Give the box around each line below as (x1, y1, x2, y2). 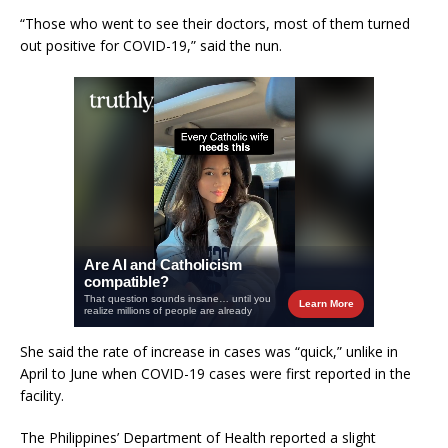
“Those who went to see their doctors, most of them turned (20, 13, 410, 33)
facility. (20, 385, 64, 405)
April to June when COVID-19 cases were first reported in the (20, 363, 411, 383)
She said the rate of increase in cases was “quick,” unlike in (20, 341, 398, 361)
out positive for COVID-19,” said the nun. (20, 35, 282, 55)
